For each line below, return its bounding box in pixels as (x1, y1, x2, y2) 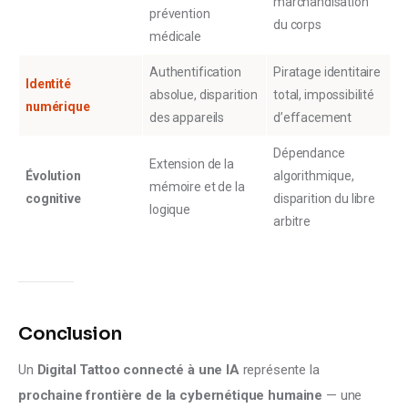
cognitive (25, 191, 81, 207)
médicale (149, 29, 201, 45)
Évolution (25, 168, 81, 184)
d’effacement (273, 110, 352, 126)
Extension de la (149, 157, 234, 172)
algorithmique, (273, 168, 354, 184)
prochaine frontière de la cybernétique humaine (18, 387, 323, 404)
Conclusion (18, 322, 122, 346)
